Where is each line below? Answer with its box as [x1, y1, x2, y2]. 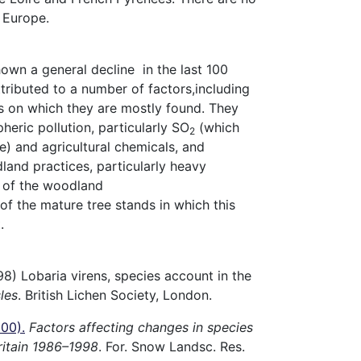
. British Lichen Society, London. [18, 286, 212, 303]
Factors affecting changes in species [29, 318, 253, 335]
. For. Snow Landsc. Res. [98, 338, 245, 355]
